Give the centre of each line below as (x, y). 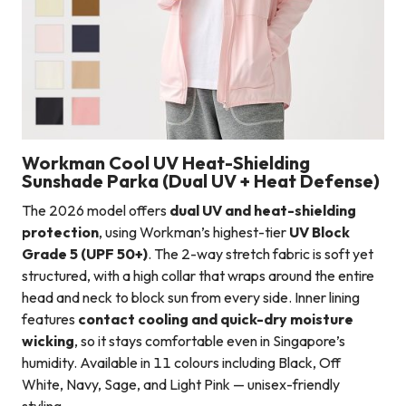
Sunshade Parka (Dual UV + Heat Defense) (201, 181)
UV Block (319, 232)
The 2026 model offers (96, 211)
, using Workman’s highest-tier (194, 232)
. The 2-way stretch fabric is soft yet (261, 254)
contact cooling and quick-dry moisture (216, 319)
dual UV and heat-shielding (263, 211)
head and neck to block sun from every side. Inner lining (191, 298)
